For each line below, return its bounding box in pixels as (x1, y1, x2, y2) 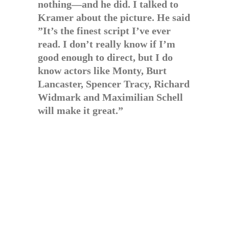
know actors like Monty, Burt (38, 65, 167, 76)
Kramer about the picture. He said (38, 12, 190, 23)
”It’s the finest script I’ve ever (38, 25, 171, 36)
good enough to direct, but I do (38, 52, 173, 63)
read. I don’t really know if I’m (38, 38, 175, 50)
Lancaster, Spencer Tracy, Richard (38, 78, 190, 89)
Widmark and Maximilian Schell (38, 91, 183, 103)
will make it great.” (38, 105, 123, 116)
